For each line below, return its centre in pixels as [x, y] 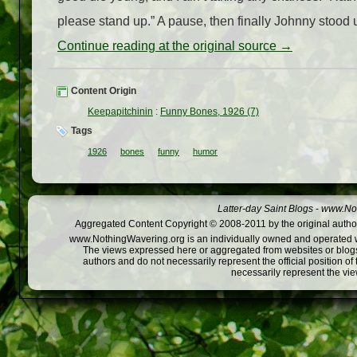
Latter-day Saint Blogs [265, 209]
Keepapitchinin [120, 112]
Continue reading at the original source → [175, 46]
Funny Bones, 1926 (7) [210, 112]
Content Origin [102, 91]
